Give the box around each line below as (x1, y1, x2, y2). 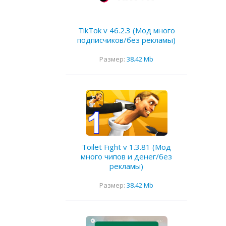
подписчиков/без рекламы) (77, 35, 176, 45)
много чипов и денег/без (81, 151, 172, 162)
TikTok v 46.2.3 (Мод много (78, 25, 175, 36)
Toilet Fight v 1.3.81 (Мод (82, 142, 171, 152)
